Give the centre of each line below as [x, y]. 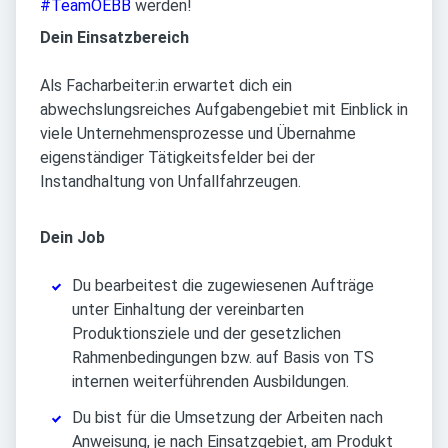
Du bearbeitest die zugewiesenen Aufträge [223, 286]
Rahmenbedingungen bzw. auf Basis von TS [223, 358]
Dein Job [72, 238]
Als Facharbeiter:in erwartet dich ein [166, 86]
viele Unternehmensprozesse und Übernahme [198, 134]
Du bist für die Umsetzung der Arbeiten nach [227, 418]
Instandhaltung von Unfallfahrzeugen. [170, 182]
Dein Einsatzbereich [114, 38]
